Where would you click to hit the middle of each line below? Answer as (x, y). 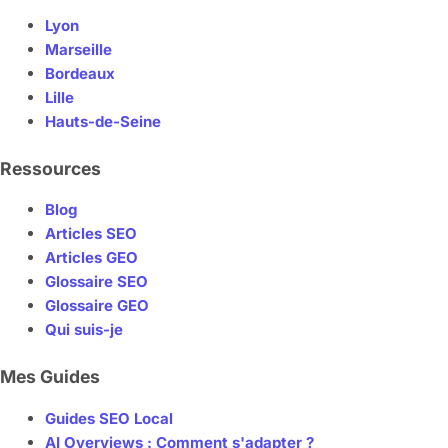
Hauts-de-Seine (103, 122)
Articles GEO (91, 258)
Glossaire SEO (96, 282)
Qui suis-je (84, 330)
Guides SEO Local (109, 418)
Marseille (78, 50)
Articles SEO (91, 234)
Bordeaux (80, 74)
